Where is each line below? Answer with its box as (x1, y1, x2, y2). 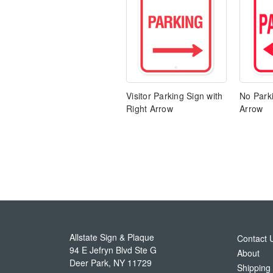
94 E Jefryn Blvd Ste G (69, 244, 157, 257)
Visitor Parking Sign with (126, 90, 223, 102)
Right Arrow (126, 102, 173, 115)
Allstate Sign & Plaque (69, 231, 154, 244)
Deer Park (69, 257, 108, 269)
